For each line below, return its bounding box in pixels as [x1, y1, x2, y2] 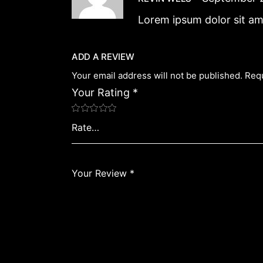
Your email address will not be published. [72, 70, 242, 81]
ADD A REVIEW [72, 51, 134, 62]
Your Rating [72, 86, 133, 99]
